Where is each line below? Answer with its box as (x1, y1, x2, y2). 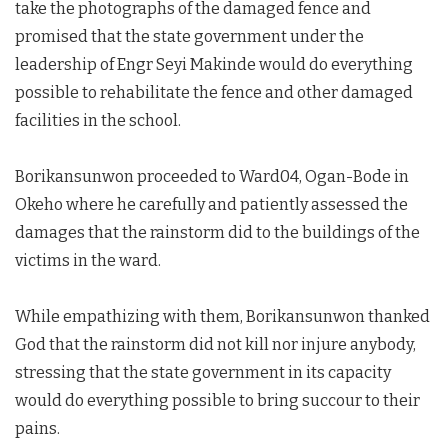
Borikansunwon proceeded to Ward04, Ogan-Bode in (15, 167, 409, 187)
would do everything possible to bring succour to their (15, 391, 420, 411)
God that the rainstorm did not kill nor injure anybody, (15, 335, 416, 355)
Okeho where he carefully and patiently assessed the (15, 195, 408, 215)
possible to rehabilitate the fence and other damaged (15, 83, 413, 103)
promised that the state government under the (15, 27, 364, 47)
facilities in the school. (15, 111, 181, 131)
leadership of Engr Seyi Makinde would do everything (15, 55, 413, 75)
